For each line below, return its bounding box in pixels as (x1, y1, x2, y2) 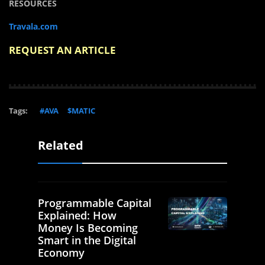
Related (38, 137, 83, 153)
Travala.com (9, 20, 58, 32)
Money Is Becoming (38, 220, 138, 235)
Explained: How (38, 208, 117, 222)
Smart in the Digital (38, 232, 136, 247)
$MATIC (67, 105, 95, 116)
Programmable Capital (38, 195, 151, 210)
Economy (38, 245, 85, 260)
